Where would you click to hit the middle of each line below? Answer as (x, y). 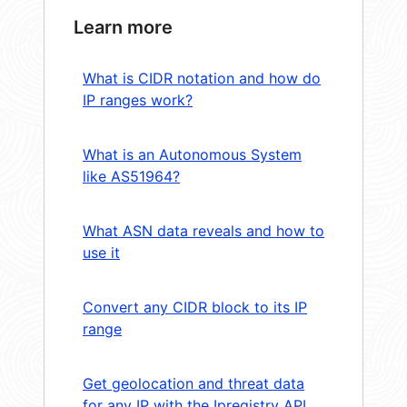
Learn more (123, 28)
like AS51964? (131, 177)
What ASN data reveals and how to (203, 231)
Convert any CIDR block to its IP (195, 308)
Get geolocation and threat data (194, 384)
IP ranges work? (138, 100)
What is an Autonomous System (192, 155)
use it (101, 253)
